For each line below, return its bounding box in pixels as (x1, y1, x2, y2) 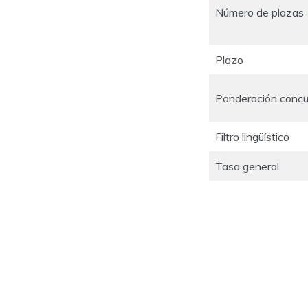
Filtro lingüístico (215, 130, 289, 144)
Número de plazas (215, 5, 304, 20)
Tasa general (215, 159, 279, 174)
